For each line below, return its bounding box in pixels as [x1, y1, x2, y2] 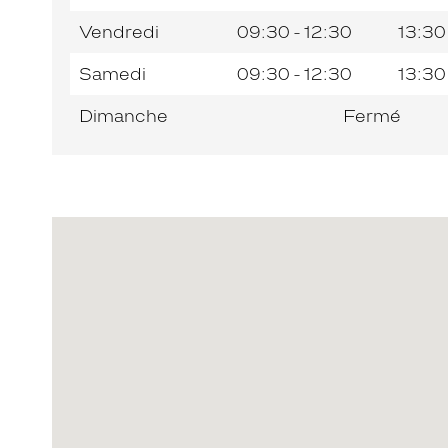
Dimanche [79, 105, 168, 126]
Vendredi [79, 21, 159, 42]
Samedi [79, 63, 146, 84]
